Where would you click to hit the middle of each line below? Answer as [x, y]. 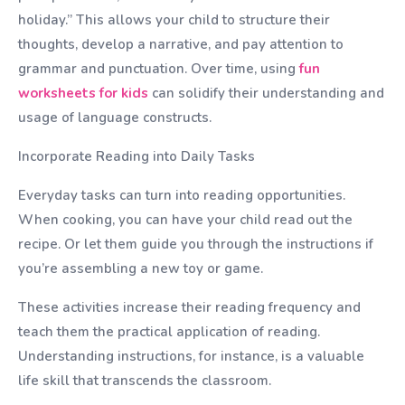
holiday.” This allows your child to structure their [174, 20]
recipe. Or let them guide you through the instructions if [196, 244]
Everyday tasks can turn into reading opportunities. [182, 195]
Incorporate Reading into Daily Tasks [137, 156]
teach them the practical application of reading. [169, 332]
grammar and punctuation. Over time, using [159, 69]
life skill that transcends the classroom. [145, 381]
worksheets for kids [83, 93]
